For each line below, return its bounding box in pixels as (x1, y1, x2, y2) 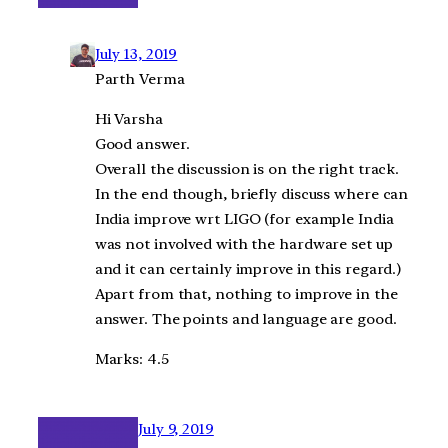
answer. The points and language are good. (94, 310, 397, 329)
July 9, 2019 (138, 419, 214, 438)
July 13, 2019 (94, 45, 178, 64)
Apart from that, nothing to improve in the (94, 285, 398, 304)
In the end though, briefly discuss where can (94, 185, 409, 204)
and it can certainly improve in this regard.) (94, 260, 402, 279)
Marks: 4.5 (94, 349, 169, 368)
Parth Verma (94, 70, 185, 89)
